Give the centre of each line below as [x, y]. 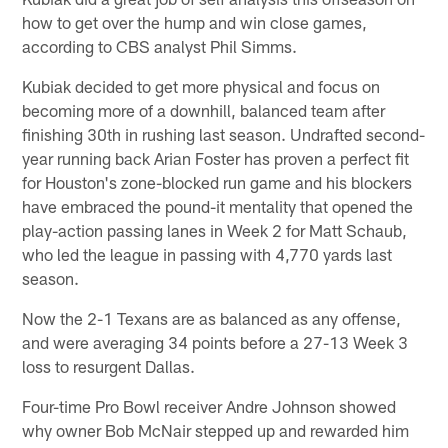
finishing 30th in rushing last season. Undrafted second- [224, 133]
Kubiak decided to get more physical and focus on [201, 85]
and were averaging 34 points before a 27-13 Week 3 [215, 341]
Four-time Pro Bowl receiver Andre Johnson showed [209, 405]
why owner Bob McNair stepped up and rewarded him [216, 429]
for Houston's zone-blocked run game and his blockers [217, 181]
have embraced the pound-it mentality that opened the [218, 205]
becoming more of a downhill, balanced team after [204, 109]
